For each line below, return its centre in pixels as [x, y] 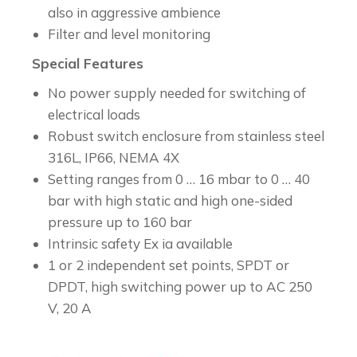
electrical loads [94, 114]
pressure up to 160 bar [120, 222]
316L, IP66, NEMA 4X [114, 157]
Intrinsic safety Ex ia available [140, 243]
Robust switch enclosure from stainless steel [186, 136]
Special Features [88, 63]
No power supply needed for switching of [177, 93]
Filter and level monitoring [129, 34]
